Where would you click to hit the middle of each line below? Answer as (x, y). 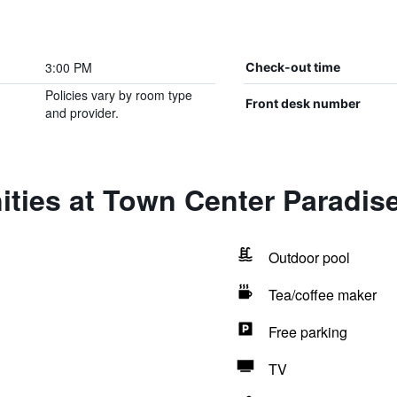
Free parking (307, 332)
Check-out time (292, 67)
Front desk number (303, 103)
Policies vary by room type (118, 95)
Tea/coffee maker (322, 295)
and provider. (82, 113)
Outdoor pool (309, 257)
